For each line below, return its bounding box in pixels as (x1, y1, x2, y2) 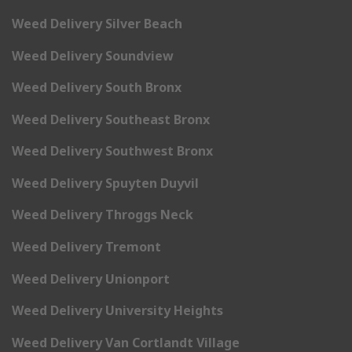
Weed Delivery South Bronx (12, 79, 181, 97)
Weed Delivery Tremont (12, 238, 161, 256)
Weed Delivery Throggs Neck (12, 206, 193, 224)
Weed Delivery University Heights (12, 302, 223, 320)
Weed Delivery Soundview (12, 46, 174, 64)
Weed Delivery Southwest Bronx (12, 142, 213, 160)
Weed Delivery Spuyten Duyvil (12, 174, 199, 192)
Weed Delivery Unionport (12, 269, 170, 288)
